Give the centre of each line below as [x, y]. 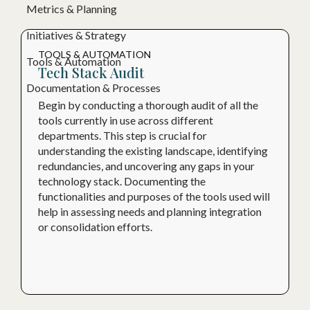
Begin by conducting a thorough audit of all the [148, 104]
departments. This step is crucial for [122, 135]
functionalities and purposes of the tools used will [154, 196]
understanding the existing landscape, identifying [153, 150]
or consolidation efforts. [95, 226]
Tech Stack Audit [91, 73]
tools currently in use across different [126, 120]
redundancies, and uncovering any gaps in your [146, 165]
